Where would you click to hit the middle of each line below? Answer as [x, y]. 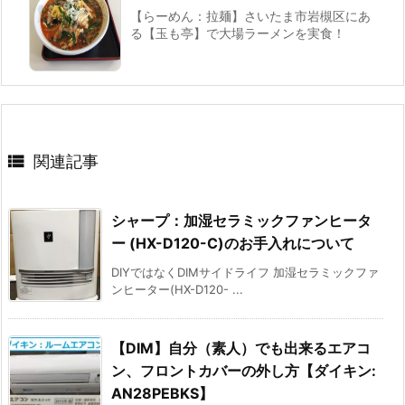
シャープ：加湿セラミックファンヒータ [241, 220]
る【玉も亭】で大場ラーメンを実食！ [238, 33]
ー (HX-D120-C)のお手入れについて [233, 243]
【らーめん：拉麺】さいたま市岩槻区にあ [250, 15]
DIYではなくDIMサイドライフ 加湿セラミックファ [245, 272]
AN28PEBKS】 [162, 393]
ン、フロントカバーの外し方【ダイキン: [244, 370]
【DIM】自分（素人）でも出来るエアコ [241, 348]
